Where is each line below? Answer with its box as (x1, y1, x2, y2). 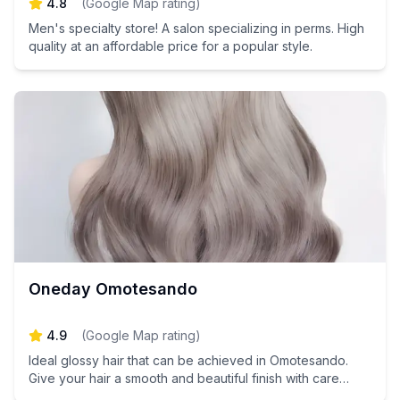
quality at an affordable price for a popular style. (29, 38, 312, 54)
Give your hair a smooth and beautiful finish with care (29, 371, 339, 386)
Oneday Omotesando (29, 279, 197, 298)
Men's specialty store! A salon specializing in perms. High (29, 21, 364, 36)
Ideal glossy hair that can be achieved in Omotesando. (29, 353, 348, 368)
